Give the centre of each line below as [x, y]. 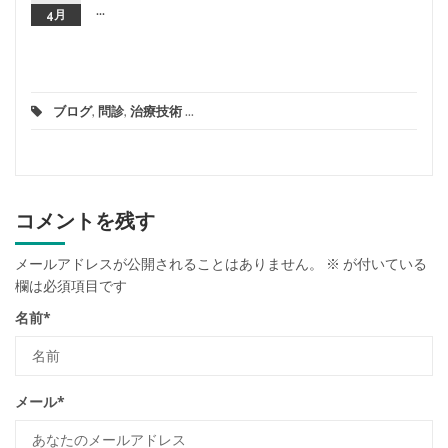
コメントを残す [85, 220]
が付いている [383, 263]
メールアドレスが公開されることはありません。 [169, 263]
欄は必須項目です [71, 285]
